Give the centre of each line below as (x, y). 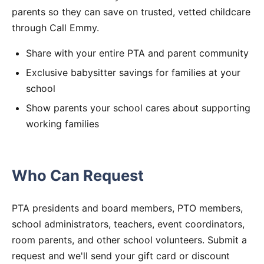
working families (62, 124)
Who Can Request (78, 175)
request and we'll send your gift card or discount (121, 255)
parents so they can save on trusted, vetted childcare (131, 11)
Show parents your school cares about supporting (138, 108)
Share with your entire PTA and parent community (137, 53)
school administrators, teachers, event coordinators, (128, 224)
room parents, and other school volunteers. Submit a (129, 240)
